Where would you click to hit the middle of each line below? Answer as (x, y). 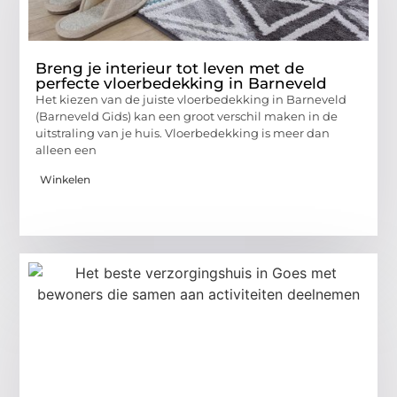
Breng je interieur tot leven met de (170, 69)
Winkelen (66, 179)
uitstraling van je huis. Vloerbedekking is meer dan (183, 133)
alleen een (66, 150)
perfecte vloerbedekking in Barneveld (182, 84)
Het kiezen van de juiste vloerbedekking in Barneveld (191, 100)
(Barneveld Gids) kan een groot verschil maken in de (187, 117)
